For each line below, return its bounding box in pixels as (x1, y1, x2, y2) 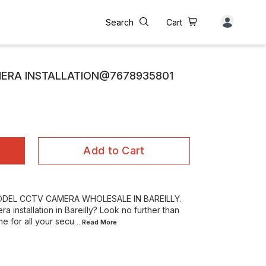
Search (106, 17, 134, 27)
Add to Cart (83, 144, 145, 157)
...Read (77, 218, 100, 226)
